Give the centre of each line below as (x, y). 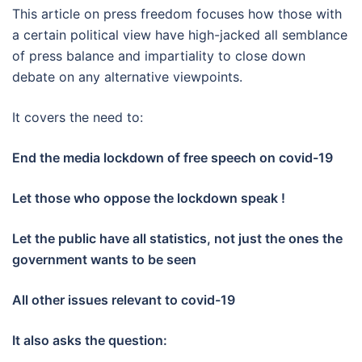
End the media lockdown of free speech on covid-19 (173, 157)
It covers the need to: (78, 117)
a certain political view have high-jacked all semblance (180, 34)
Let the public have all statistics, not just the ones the (177, 238)
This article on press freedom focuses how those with (177, 13)
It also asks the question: (90, 340)
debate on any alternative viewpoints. (127, 76)
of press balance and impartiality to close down (159, 55)
